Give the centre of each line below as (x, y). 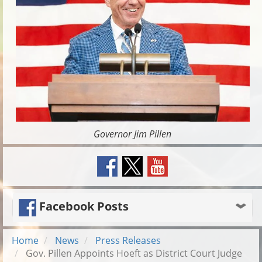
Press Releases (128, 240)
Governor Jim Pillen (132, 134)
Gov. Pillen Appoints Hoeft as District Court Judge (133, 253)
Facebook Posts (82, 206)
